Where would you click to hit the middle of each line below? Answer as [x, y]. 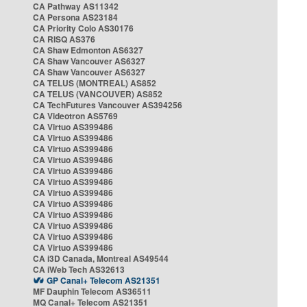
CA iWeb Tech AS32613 [79, 269]
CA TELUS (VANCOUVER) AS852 [98, 94]
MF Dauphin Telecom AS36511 [92, 291]
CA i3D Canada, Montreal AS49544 [101, 258]
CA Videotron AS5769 [75, 116]
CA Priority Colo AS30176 [83, 28]
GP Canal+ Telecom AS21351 [103, 280]
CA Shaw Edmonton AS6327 [88, 50]
